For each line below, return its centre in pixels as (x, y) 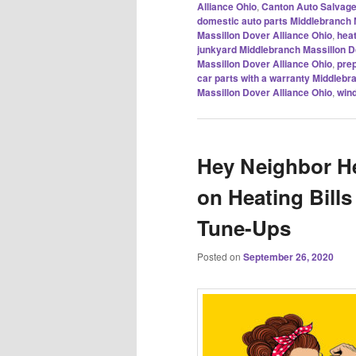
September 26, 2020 (288, 257)
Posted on (220, 257)
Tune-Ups (244, 228)
